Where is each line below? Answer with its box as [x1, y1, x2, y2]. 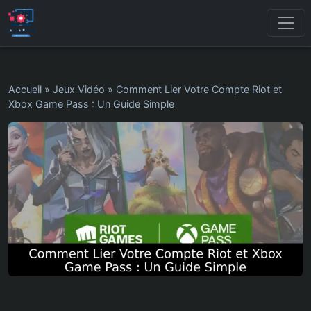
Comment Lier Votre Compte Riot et [116, 83, 282, 95]
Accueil [8, 83, 42, 95]
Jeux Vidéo [53, 83, 105, 95]
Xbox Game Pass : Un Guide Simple [8, 98, 174, 110]
